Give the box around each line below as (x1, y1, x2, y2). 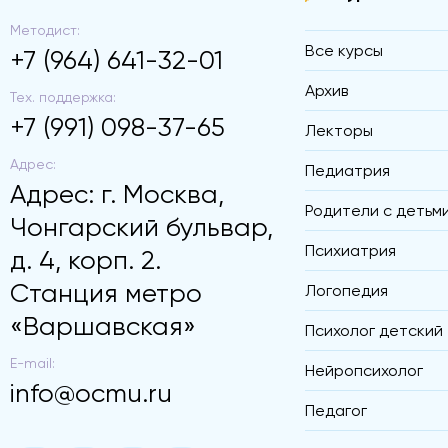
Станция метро (10, 278, 202, 309)
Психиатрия (305, 241, 396, 261)
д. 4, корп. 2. (10, 245, 161, 276)
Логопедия (305, 281, 388, 301)
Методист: (10, 22, 80, 39)
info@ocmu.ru (10, 378, 172, 409)
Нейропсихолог (305, 361, 423, 381)
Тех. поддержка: (10, 89, 116, 106)
